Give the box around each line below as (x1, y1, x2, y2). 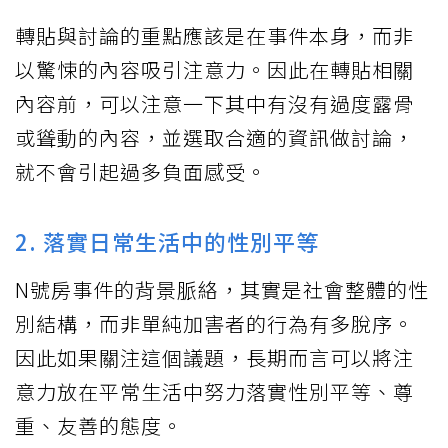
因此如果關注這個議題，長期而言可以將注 (15, 343, 414, 373)
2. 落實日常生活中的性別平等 (15, 225, 319, 258)
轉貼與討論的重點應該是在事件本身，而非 (15, 21, 414, 51)
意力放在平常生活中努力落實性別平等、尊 (15, 377, 414, 407)
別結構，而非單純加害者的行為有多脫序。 (15, 309, 414, 339)
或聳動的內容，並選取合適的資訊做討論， (15, 123, 414, 153)
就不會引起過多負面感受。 (15, 157, 267, 187)
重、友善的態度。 (15, 411, 183, 441)
